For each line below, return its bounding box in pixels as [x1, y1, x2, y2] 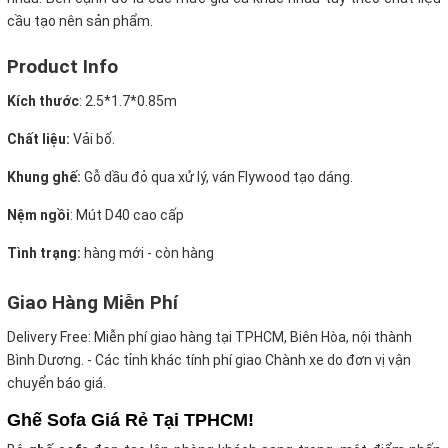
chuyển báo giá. [7, 375, 106, 392]
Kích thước [7, 93, 79, 110]
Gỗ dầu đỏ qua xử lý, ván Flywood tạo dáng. [81, 169, 353, 186]
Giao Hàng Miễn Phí [7, 291, 178, 315]
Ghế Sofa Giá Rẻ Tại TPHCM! [7, 410, 254, 431]
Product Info [7, 55, 118, 79]
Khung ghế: [7, 169, 81, 186]
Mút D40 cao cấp [73, 207, 184, 224]
